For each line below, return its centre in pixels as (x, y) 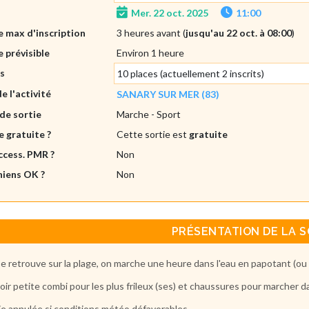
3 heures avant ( (151, 32)
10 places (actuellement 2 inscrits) (191, 73)
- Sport (165, 114)
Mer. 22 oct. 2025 (170, 12)
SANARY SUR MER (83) (168, 94)
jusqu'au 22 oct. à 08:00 (239, 32)
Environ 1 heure (151, 52)
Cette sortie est (153, 134)
